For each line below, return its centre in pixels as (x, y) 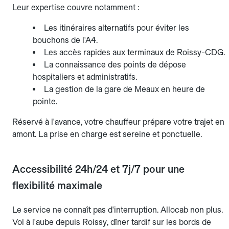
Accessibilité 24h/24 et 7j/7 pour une (98, 169)
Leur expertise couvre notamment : (76, 8)
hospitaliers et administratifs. (85, 77)
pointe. (45, 102)
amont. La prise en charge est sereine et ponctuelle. (107, 134)
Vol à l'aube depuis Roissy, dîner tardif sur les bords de (112, 222)
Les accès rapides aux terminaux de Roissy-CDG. (134, 53)
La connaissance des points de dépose (115, 65)
